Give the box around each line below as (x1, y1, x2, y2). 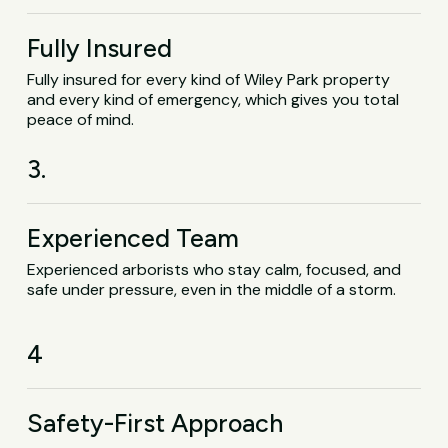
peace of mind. (27, 109, 135, 131)
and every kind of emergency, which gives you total (27, 89, 400, 111)
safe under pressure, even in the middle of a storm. (27, 279, 397, 301)
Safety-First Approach (27, 407, 284, 438)
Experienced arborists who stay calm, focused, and (27, 259, 402, 281)
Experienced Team (27, 223, 240, 254)
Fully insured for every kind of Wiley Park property (27, 69, 391, 91)
